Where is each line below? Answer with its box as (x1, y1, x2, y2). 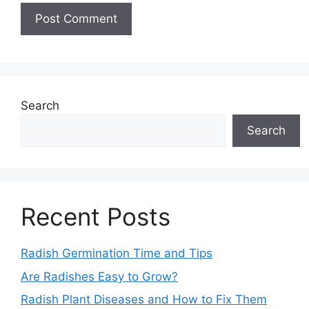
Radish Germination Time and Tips (21, 246, 212, 261)
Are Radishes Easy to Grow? (21, 269, 178, 283)
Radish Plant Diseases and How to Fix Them (21, 292, 267, 307)
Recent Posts (21, 202, 170, 232)
